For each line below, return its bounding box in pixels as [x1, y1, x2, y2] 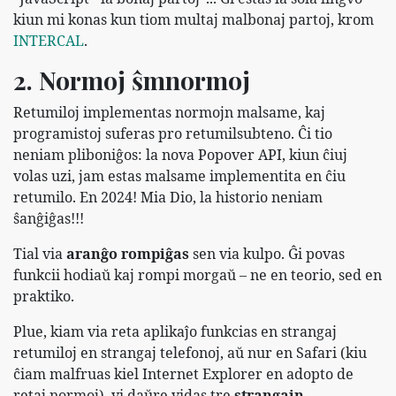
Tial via [13, 243, 66, 263]
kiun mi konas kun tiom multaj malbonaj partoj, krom [13, 9, 374, 29]
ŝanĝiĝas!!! [13, 208, 84, 228]
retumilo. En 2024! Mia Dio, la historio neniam [13, 187, 323, 207]
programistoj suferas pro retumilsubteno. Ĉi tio [13, 123, 332, 143]
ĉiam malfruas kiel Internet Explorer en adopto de [13, 363, 354, 384]
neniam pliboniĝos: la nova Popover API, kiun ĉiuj [13, 144, 347, 164]
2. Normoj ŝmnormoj [13, 63, 250, 96]
